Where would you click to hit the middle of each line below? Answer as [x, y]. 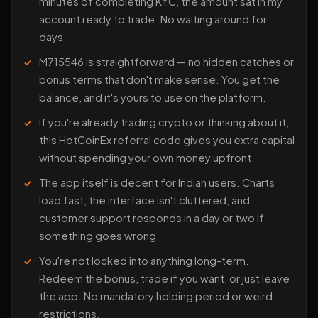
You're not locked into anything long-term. [144, 260]
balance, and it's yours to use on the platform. [153, 97]
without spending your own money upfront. [147, 157]
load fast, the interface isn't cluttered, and [144, 200]
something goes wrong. [99, 235]
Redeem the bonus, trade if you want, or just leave [164, 278]
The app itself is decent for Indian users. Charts [157, 182]
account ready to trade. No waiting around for [153, 19]
